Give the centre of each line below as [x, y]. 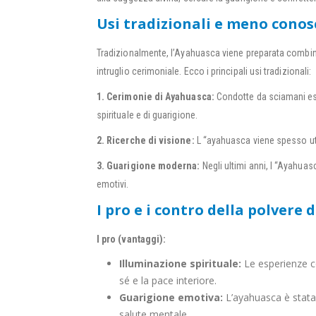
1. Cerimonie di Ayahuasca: [156, 97]
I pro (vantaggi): [132, 239]
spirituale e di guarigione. [147, 115]
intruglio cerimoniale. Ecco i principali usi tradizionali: [204, 72]
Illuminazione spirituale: [180, 264]
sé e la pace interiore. [168, 281]
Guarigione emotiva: [171, 298]
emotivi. [113, 184]
